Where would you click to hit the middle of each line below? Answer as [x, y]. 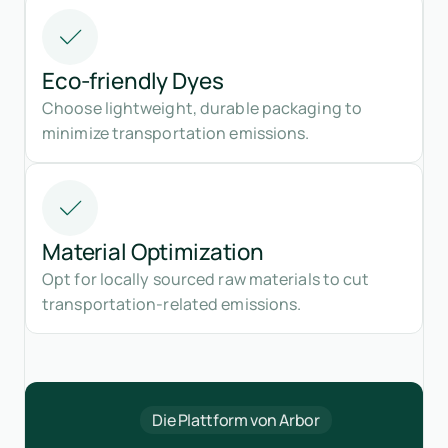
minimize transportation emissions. [176, 132]
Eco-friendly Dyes [133, 80]
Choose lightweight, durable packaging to [202, 107]
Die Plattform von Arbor [236, 419]
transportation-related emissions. [172, 303]
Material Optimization [153, 251]
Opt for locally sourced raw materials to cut [206, 278]
